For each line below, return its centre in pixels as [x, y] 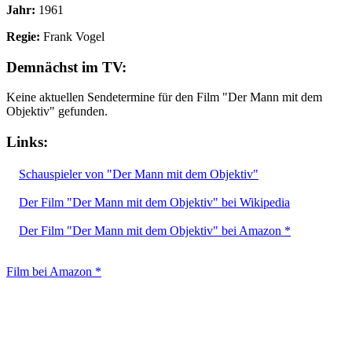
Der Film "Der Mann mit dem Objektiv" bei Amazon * [155, 230]
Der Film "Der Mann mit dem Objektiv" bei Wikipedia [154, 202]
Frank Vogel [74, 36]
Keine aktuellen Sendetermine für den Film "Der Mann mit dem [164, 97]
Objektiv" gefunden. [57, 112]
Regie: [23, 36]
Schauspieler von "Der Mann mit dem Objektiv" [139, 174]
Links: [27, 142]
